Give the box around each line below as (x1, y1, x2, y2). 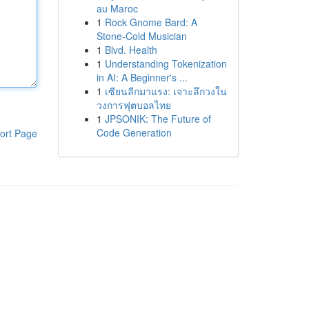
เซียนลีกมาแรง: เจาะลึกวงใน (104, 84, 227, 98)
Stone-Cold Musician (96, 29, 187, 43)
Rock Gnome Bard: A (104, 15, 197, 29)
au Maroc (96, 1, 138, 15)
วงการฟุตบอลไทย (96, 98, 171, 112)
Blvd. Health (104, 43, 157, 57)
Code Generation (96, 126, 172, 139)
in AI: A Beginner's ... (96, 70, 188, 84)
